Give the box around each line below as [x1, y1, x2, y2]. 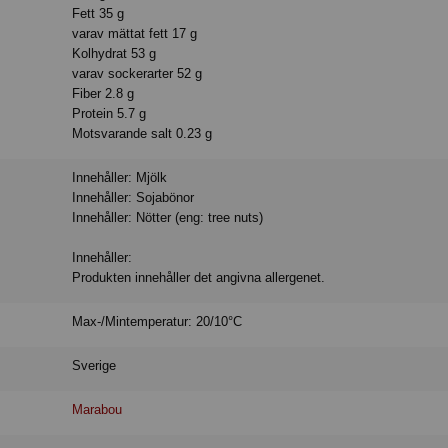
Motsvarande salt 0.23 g [72, 125, 213, 141]
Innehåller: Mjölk [72, 169, 168, 185]
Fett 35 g [72, 5, 125, 21]
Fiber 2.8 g [72, 85, 135, 101]
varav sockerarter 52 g [72, 65, 203, 81]
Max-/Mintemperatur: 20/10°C [72, 313, 243, 329]
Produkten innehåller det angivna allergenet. [72, 269, 326, 285]
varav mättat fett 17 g [72, 25, 198, 41]
